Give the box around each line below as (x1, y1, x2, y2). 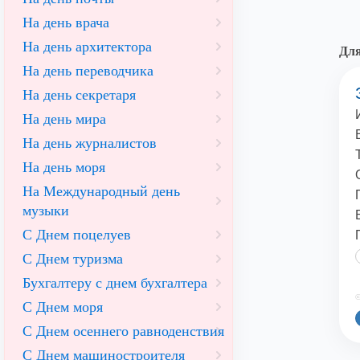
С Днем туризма (22, 251, 123, 267)
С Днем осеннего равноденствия (22, 323, 224, 339)
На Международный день (22, 183, 180, 199)
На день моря (22, 159, 105, 175)
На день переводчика (22, 63, 153, 79)
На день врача (22, 14, 109, 31)
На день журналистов (22, 135, 157, 151)
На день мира (22, 111, 106, 127)
